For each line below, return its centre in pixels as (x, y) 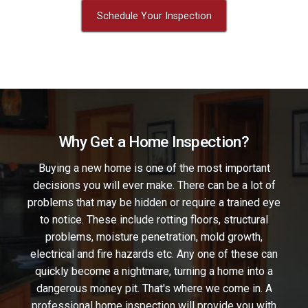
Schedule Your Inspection (154, 16)
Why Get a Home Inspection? (154, 142)
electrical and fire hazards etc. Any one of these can (154, 254)
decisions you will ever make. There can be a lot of (154, 185)
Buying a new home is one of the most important (154, 168)
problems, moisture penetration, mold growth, (154, 236)
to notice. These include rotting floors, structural (154, 219)
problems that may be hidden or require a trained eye (154, 202)
